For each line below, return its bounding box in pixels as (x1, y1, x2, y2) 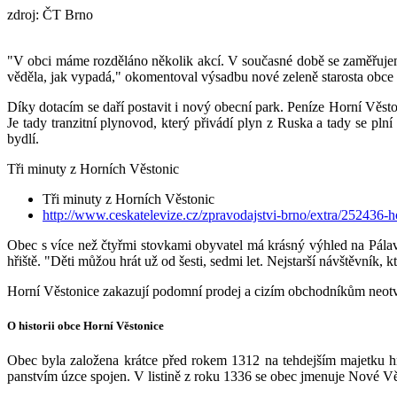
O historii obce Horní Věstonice (7, 319, 164, 333)
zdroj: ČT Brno (7, 6, 93, 22)
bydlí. (7, 130, 39, 146)
